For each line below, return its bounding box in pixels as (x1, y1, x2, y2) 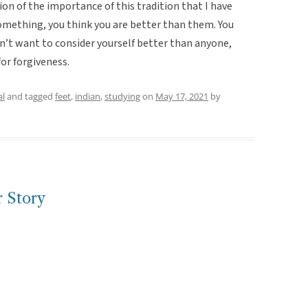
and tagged (5, 89, 55, 102)
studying (104, 89, 140, 102)
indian (75, 89, 100, 102)
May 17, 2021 (155, 89, 208, 102)
